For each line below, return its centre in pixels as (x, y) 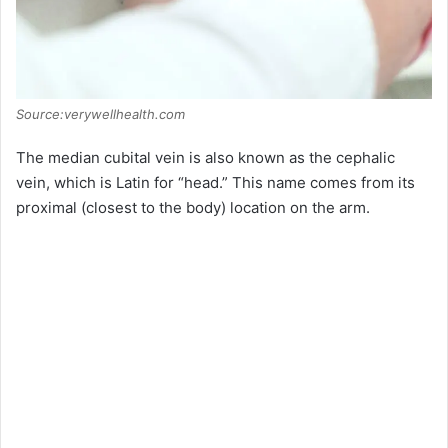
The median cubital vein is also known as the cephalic (205, 157)
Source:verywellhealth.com (100, 113)
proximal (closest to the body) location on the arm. (193, 207)
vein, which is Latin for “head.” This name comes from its (215, 182)
